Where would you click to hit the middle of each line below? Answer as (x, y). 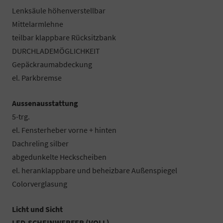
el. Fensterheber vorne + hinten (64, 130)
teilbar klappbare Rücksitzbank (64, 37)
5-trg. (21, 116)
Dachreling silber (40, 143)
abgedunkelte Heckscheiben (59, 157)
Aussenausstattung (45, 103)
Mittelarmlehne (38, 24)
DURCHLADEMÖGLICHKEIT (56, 51)
